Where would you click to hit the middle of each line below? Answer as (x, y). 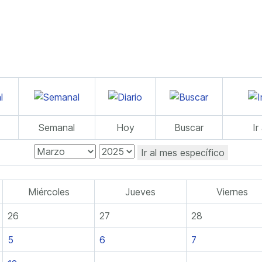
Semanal (57, 127)
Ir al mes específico (183, 152)
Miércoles (49, 192)
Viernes (232, 192)
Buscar (189, 127)
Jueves (140, 192)
